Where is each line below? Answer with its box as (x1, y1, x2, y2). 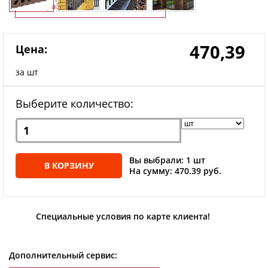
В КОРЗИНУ (44, 159, 94, 171)
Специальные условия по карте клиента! (36, 210, 210, 222)
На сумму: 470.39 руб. (129, 165, 222, 176)
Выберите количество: (16, 96, 133, 111)
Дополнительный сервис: (9, 249, 117, 261)
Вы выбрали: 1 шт (129, 154, 206, 166)
